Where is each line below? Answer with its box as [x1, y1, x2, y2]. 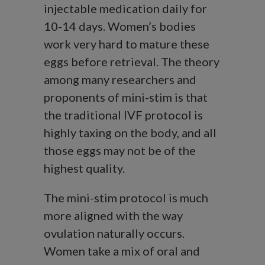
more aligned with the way [44, 208, 183, 223]
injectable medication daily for [44, 1, 207, 16]
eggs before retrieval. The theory [44, 54, 219, 69]
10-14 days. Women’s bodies [44, 19, 196, 34]
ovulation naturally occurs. [44, 226, 185, 241]
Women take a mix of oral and [44, 244, 200, 258]
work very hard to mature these [44, 37, 209, 51]
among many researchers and [44, 72, 196, 87]
